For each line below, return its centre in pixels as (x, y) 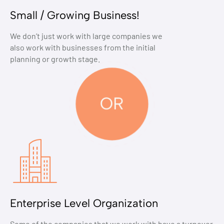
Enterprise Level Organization (84, 203)
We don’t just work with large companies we (86, 36)
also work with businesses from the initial (83, 47)
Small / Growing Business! (75, 15)
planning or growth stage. (55, 59)
